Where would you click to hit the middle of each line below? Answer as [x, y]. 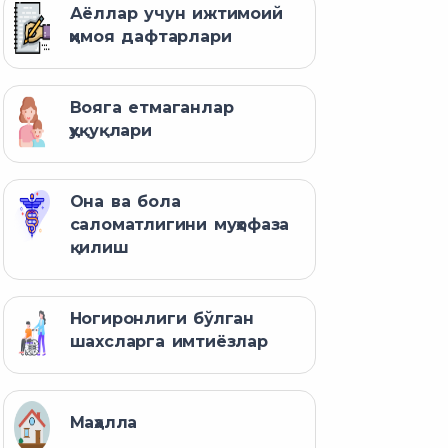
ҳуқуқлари [110, 131]
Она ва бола [125, 202]
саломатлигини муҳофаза [179, 225]
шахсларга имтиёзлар [168, 342]
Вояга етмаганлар [151, 108]
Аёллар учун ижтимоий [176, 14]
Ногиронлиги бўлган [162, 319]
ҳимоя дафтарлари [150, 37]
